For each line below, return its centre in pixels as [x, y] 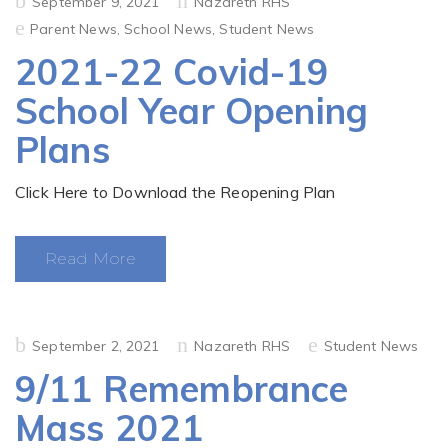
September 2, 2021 [95, 346]
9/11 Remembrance [182, 388]
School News [168, 29]
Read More [91, 258]
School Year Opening [192, 110]
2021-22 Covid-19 [172, 71]
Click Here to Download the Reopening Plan [175, 192]
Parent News [73, 29]
